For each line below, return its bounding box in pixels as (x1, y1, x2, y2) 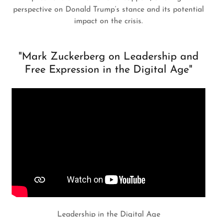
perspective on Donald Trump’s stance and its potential (13, 6, 204, 14)
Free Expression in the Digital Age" (25, 64, 192, 76)
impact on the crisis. (74, 17, 143, 25)
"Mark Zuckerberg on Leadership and (18, 51, 199, 62)
